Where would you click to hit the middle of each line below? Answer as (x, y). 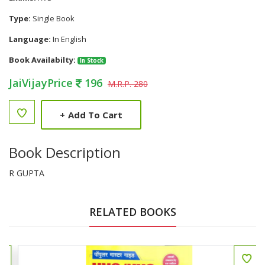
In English (69, 39)
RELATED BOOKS (132, 212)
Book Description (65, 152)
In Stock (91, 61)
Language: (30, 39)
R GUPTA (27, 173)
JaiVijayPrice (42, 83)
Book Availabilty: (42, 60)
